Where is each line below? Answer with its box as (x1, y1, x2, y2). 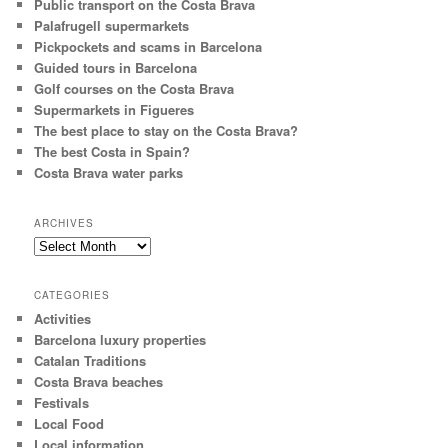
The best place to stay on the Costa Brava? (34, 121, 299, 141)
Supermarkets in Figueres (34, 100, 195, 120)
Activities (34, 309, 92, 329)
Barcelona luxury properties (34, 330, 207, 350)
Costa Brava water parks (34, 163, 184, 183)
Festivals (34, 393, 90, 413)
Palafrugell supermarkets (34, 16, 190, 36)
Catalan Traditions (34, 351, 147, 371)
